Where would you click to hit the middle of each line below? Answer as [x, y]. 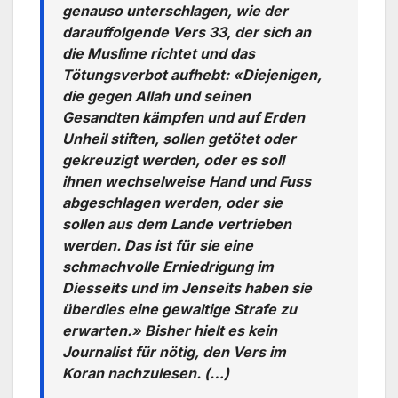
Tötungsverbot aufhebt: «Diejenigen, [192, 74]
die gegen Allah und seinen [156, 96]
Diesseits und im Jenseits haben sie [187, 287]
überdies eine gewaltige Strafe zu [179, 309]
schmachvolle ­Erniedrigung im [168, 266]
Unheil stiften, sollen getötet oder [179, 138]
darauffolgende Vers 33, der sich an [187, 32]
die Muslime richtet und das [159, 53]
